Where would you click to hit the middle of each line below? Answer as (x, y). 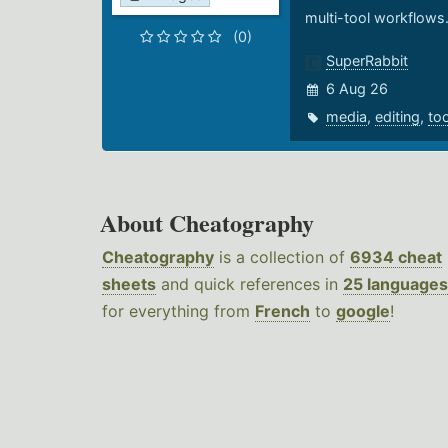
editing (397, 117)
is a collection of (282, 257)
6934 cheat (396, 257)
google (363, 311)
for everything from (178, 311)
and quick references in (249, 284)
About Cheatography (207, 223)
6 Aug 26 (356, 89)
